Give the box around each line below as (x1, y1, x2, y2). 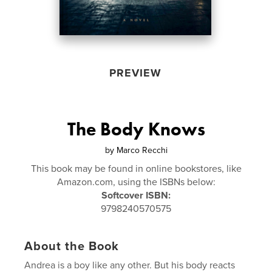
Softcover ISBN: (101, 189, 171, 202)
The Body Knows (67, 118, 205, 141)
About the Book (24, 239, 120, 254)
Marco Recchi (116, 145, 168, 155)
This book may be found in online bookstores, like (30, 163, 242, 175)
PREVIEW (109, 66, 161, 80)
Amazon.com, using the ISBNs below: (56, 176, 216, 188)
